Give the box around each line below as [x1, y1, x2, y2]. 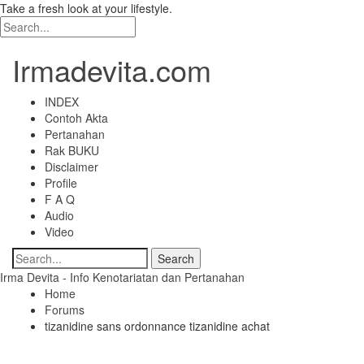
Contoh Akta [45, 110, 108, 126]
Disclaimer [45, 158, 98, 175]
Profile [45, 175, 77, 191]
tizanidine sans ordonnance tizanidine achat [45, 318, 270, 334]
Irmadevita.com [12, 49, 211, 90]
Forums [45, 301, 84, 318]
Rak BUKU [45, 142, 99, 158]
